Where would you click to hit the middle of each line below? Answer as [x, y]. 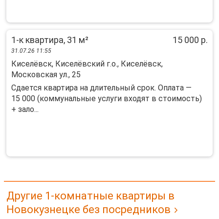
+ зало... [25, 109]
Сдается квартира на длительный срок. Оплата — [101, 88]
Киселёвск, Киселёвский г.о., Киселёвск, [87, 64]
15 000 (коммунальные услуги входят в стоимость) [107, 99]
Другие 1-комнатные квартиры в [90, 196]
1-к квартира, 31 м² [50, 40]
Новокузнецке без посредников [88, 209]
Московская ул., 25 [46, 75]
